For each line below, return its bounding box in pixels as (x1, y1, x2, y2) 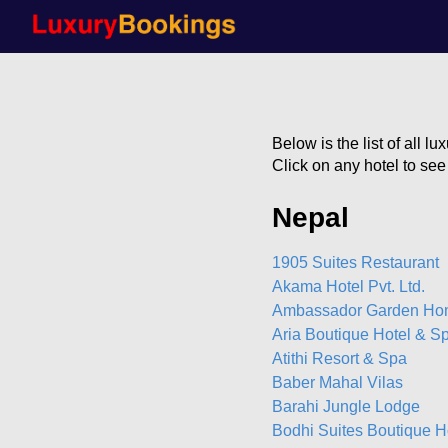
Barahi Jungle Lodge (272, 398, 420, 415)
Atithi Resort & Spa (272, 350, 407, 367)
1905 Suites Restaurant (272, 254, 439, 271)
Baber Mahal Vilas (272, 374, 403, 391)
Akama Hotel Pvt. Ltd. (272, 278, 425, 295)
